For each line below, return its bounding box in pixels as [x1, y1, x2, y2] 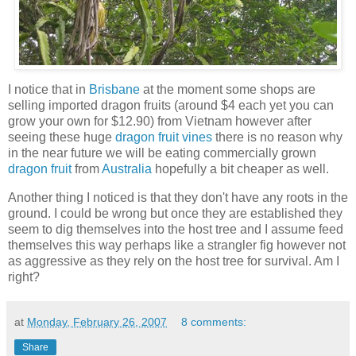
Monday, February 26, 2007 [27, 315, 167, 329]
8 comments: [181, 315, 247, 329]
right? [8, 270, 40, 284]
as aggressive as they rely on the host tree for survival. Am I [8, 254, 339, 269]
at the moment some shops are [140, 83, 315, 97]
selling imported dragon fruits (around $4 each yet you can [8, 99, 334, 113]
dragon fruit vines [115, 130, 212, 145]
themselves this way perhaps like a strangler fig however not [8, 238, 346, 253]
